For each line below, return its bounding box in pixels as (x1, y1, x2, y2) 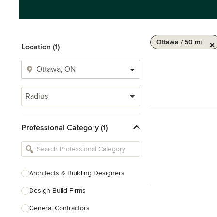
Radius (25, 92, 48, 101)
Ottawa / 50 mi (156, 38, 202, 46)
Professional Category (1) (21, 123, 108, 133)
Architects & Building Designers (29, 169, 124, 177)
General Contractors (29, 204, 90, 212)
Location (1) (21, 42, 60, 52)
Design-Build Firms (29, 186, 86, 195)
